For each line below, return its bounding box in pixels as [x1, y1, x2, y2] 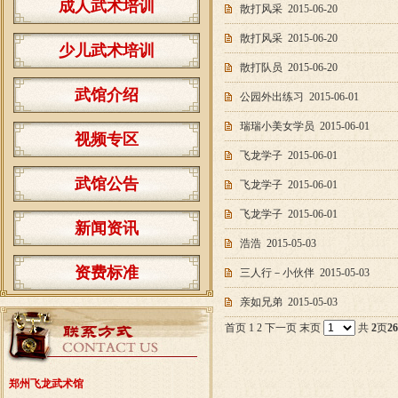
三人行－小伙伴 [240, 267, 314, 279]
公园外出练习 [240, 91, 304, 103]
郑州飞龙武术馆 [9, 378, 84, 390]
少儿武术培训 [59, 42, 155, 60]
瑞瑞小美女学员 [240, 120, 314, 132]
